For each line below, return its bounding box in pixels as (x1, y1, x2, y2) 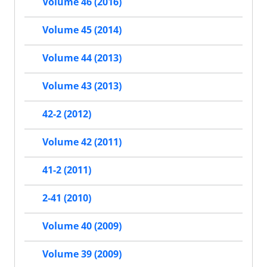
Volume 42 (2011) (42, 135, 122, 148)
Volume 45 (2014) (42, 23, 122, 36)
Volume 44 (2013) (42, 51, 122, 64)
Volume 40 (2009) (42, 219, 122, 232)
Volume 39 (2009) (42, 247, 122, 260)
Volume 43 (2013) (42, 79, 122, 92)
